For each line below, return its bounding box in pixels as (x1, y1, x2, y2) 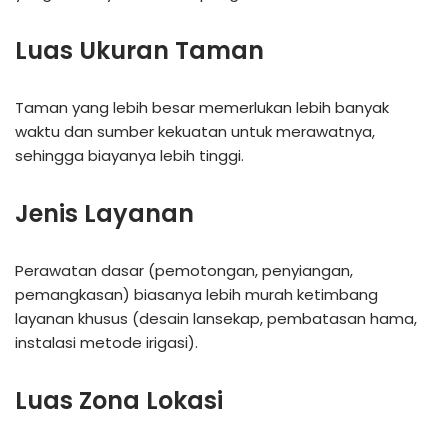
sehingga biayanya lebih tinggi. (15, 144, 244, 166)
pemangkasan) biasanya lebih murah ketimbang (15, 283, 378, 305)
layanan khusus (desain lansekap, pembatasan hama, (15, 307, 417, 329)
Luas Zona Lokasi (15, 383, 223, 417)
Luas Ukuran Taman (15, 33, 264, 67)
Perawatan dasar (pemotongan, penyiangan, (15, 259, 353, 281)
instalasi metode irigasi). (15, 331, 198, 353)
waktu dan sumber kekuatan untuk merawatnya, (15, 120, 375, 142)
